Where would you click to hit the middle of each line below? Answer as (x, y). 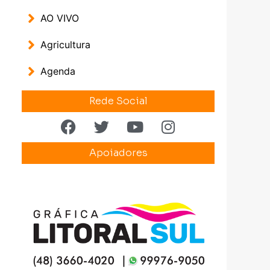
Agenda (58, 71)
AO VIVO (60, 18)
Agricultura (65, 44)
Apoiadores (118, 152)
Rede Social (118, 101)
